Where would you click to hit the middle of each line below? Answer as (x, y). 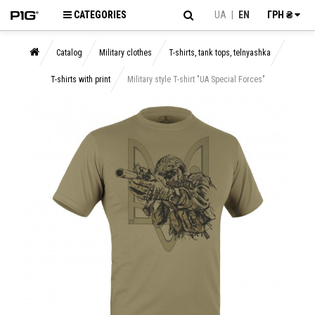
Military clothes (126, 53)
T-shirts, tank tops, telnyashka (220, 53)
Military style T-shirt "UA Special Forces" (196, 79)
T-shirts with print (80, 79)
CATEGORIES (100, 15)
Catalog (69, 53)
